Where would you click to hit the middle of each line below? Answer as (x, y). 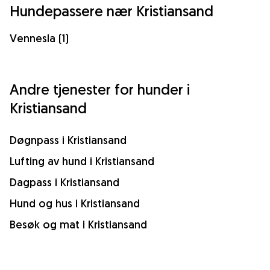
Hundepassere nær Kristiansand (111, 11)
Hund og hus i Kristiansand (75, 203)
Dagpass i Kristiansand (64, 182)
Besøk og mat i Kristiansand (78, 224)
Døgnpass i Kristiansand (68, 140)
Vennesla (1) (39, 38)
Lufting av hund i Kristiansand (82, 161)
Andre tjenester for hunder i (100, 89)
